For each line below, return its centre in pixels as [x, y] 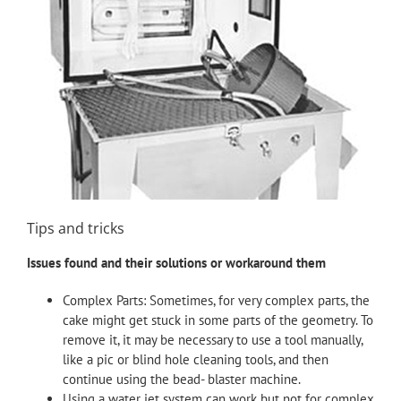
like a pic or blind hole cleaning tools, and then [196, 359]
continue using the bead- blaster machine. [182, 379]
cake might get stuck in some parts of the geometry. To [218, 320]
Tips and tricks [76, 228]
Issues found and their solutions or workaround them [176, 262]
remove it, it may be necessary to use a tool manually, [213, 339]
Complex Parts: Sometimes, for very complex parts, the [216, 300]
